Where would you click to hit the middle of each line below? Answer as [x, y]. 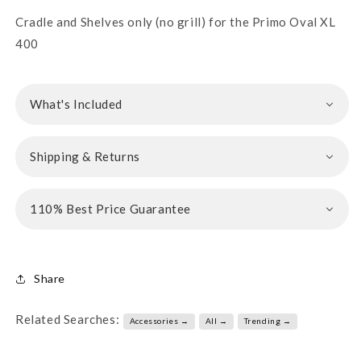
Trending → [268, 321]
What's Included [76, 104]
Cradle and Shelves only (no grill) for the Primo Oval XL [176, 21]
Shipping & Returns [85, 156]
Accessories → [159, 321]
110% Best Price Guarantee [110, 208]
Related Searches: [68, 319]
